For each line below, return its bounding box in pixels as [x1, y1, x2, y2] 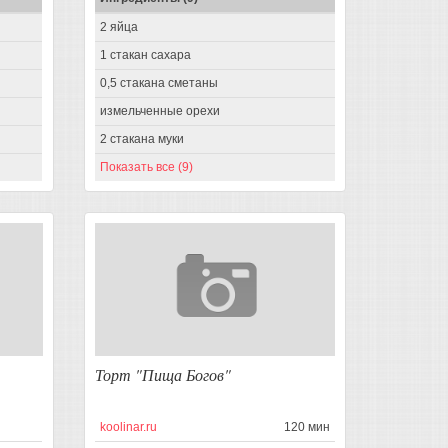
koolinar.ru [99, 419, 157, 434]
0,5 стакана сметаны [99, 76, 218, 91]
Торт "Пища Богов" [94, 363, 231, 385]
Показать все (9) [99, 160, 193, 175]
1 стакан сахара [99, 48, 191, 63]
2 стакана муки [99, 132, 184, 147]
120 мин [283, 419, 330, 434]
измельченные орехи [99, 104, 220, 119]
